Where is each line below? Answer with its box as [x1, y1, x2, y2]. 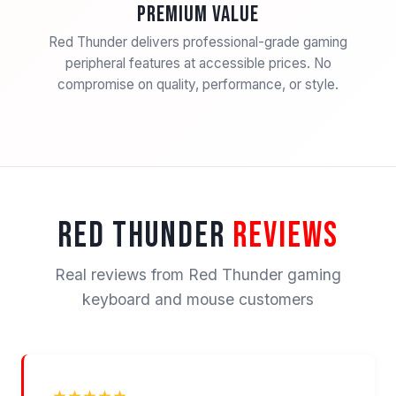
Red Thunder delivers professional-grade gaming [49, 34, 347, 51]
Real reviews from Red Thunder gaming [55, 265, 341, 285]
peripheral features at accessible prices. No [65, 55, 331, 72]
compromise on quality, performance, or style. [57, 76, 339, 94]
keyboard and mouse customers [82, 290, 314, 309]
